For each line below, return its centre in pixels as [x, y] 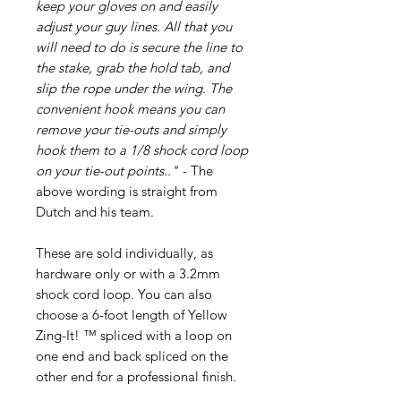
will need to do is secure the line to [139, 47]
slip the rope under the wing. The [134, 88]
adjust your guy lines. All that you [134, 26]
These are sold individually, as [124, 252]
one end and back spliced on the [132, 355]
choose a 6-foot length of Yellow [132, 314]
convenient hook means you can [130, 108]
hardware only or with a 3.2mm [128, 273]
